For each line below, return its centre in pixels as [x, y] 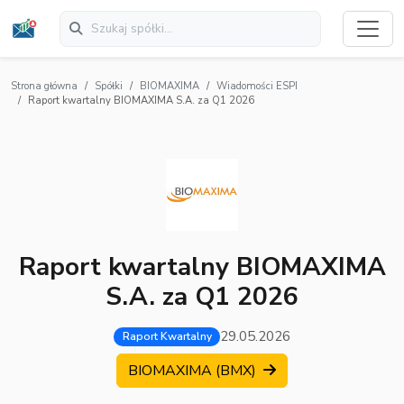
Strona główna [44, 87]
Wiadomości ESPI [257, 87]
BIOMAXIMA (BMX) [194, 371]
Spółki [109, 87]
